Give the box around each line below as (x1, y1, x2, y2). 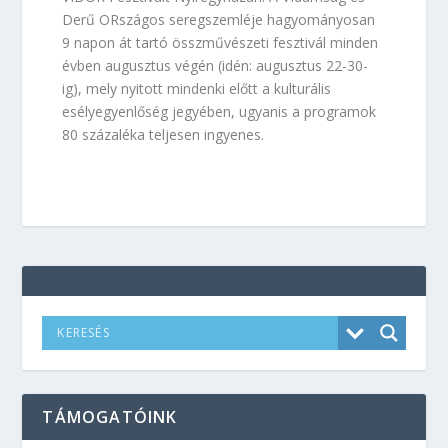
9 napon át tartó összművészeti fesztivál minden (62, 32, 379, 52)
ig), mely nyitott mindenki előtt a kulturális (62, 78, 332, 98)
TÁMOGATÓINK (42, 405, 178, 428)
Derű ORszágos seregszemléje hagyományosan (62, 9, 376, 29)
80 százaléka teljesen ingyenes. (62, 124, 265, 144)
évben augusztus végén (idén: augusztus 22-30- (62, 55, 369, 75)
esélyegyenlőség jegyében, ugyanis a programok (62, 101, 377, 121)
